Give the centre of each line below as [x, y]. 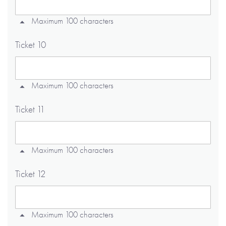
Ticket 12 [30, 174]
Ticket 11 [30, 109]
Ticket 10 [31, 45]
